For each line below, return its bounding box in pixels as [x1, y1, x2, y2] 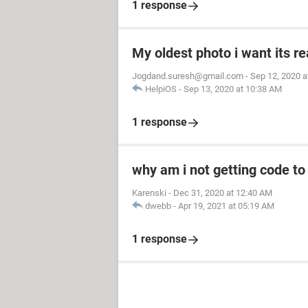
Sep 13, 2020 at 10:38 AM [184, 84, 282, 94]
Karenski [132, 188, 166, 198]
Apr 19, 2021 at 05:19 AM [178, 201, 274, 211]
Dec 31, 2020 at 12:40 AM [173, 188, 272, 198]
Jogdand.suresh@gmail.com [132, 71, 243, 81]
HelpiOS [145, 84, 177, 94]
